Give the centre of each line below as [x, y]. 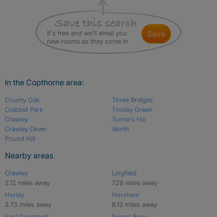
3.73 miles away [28, 204]
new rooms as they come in [88, 41]
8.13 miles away [134, 204]
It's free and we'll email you [87, 33]
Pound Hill [20, 138]
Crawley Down [26, 129]
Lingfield [124, 173]
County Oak [22, 100]
